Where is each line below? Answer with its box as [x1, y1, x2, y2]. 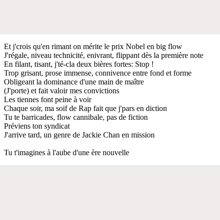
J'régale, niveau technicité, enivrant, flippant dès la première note [4, 51, 203, 59]
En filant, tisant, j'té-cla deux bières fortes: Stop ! [4, 59, 154, 68]
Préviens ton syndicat [4, 121, 70, 130]
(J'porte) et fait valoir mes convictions [4, 86, 119, 95]
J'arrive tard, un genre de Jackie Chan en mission [4, 130, 155, 139]
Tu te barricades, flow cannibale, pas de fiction [4, 112, 148, 121]
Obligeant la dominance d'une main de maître [4, 77, 144, 86]
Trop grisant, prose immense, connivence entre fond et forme [4, 68, 192, 77]
